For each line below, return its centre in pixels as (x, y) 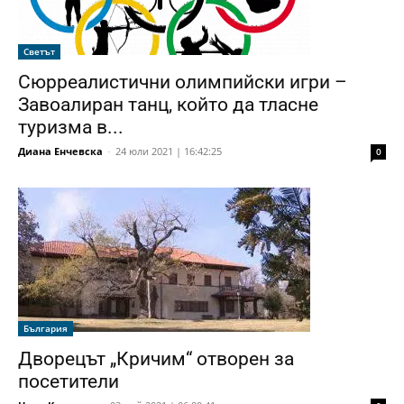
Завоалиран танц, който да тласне (168, 104)
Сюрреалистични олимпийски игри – (183, 82)
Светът (39, 51)
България (46, 328)
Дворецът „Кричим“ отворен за (156, 358)
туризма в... (71, 127)
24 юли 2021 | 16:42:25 (169, 151)
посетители (69, 381)
